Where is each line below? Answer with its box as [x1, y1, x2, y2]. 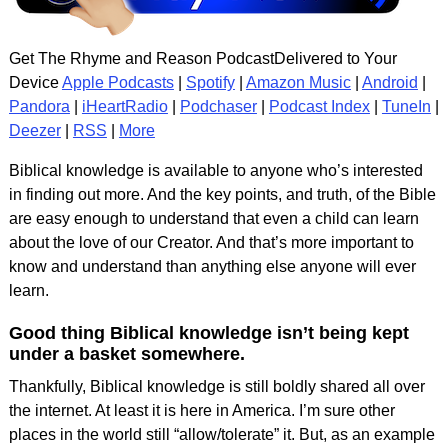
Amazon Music [245, 73, 351, 91]
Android [361, 73, 418, 91]
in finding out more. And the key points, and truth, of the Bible [8, 185, 436, 203]
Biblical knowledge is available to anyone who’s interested [8, 161, 423, 179]
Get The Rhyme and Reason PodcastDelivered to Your [8, 49, 397, 67]
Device [8, 73, 62, 91]
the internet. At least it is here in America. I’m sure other [8, 401, 395, 419]
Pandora [8, 97, 70, 115]
